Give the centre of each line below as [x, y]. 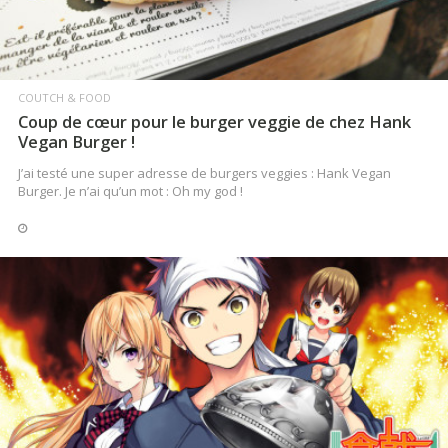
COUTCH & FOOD [64, 97]
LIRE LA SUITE [224, 386]
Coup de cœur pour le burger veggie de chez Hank [214, 121]
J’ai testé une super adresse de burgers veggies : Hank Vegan [204, 172]
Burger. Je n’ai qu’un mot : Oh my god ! [130, 190]
